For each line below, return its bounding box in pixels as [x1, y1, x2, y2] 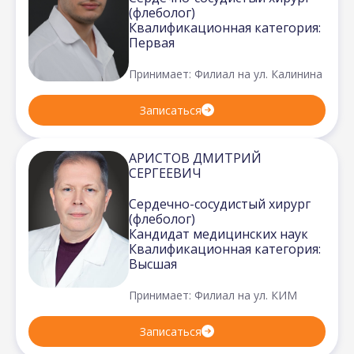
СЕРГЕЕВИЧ [129, 164, 201, 182]
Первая [129, 33, 175, 51]
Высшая [129, 254, 177, 273]
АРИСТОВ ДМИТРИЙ [129, 149, 262, 167]
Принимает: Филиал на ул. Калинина [129, 66, 322, 81]
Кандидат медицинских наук [129, 224, 308, 243]
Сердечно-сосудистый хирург [129, 194, 311, 213]
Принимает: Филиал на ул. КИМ [129, 287, 297, 303]
